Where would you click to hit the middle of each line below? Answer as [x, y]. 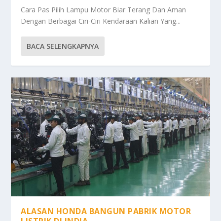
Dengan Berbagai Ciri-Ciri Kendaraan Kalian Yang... [101, 21]
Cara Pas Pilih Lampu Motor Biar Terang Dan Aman [104, 9]
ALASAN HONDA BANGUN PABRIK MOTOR [106, 211]
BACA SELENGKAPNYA [63, 46]
